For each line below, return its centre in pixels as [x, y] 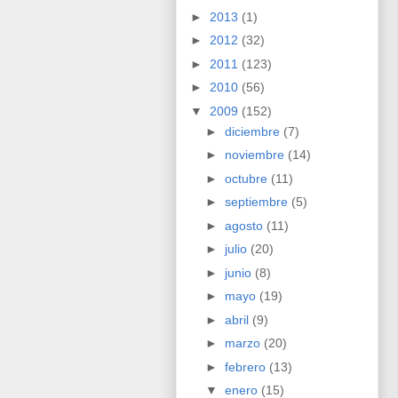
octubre [247, 178]
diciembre [254, 131]
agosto [245, 225]
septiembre [258, 202]
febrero [247, 366]
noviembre [256, 155]
